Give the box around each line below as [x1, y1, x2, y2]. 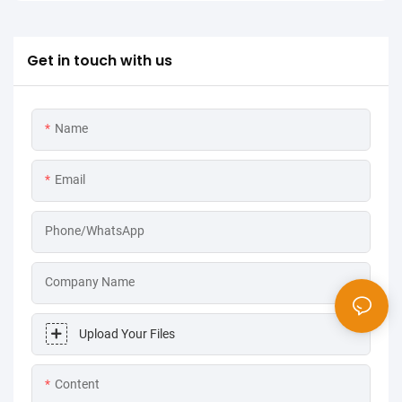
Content [55, 377, 100, 392]
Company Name [45, 275, 135, 290]
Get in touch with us [27, 50, 172, 72]
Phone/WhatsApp [45, 223, 144, 239]
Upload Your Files [79, 327, 175, 342]
